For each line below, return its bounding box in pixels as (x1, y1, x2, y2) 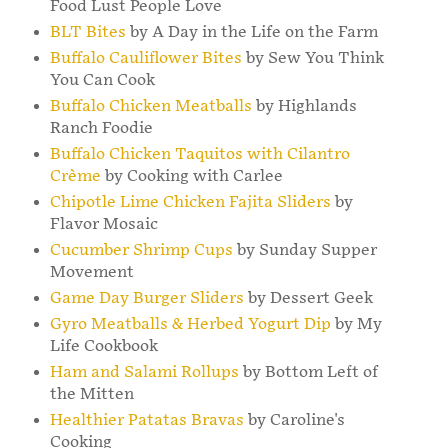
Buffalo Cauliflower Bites (49, 49, 242, 69)
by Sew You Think (241, 49, 384, 69)
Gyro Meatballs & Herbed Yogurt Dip (49, 314, 331, 334)
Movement (49, 263, 134, 283)
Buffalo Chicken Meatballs (49, 97, 252, 117)
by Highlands (251, 97, 357, 117)
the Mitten (49, 384, 134, 404)
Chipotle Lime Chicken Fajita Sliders (49, 193, 331, 213)
